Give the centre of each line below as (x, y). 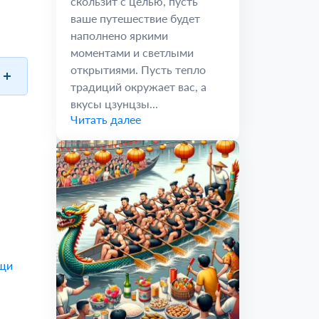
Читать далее (106, 119)
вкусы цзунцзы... (114, 104)
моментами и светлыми (132, 52)
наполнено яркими (119, 35)
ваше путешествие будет (135, 18)
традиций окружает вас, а (138, 87)
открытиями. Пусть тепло (138, 69)
